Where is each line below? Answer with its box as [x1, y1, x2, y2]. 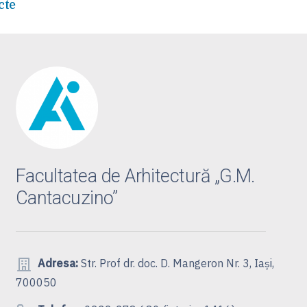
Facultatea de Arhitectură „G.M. [15, 164, 255, 187]
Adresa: [37, 256, 78, 270]
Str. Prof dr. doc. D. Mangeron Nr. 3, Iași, [77, 256, 274, 270]
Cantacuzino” [15, 186, 118, 209]
